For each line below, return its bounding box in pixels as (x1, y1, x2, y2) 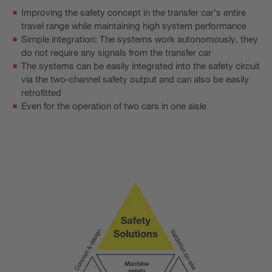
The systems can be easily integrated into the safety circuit (21, 60, 260, 72)
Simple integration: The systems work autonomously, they (21, 33, 258, 45)
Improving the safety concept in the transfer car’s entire (21, 7, 246, 18)
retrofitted (21, 87, 61, 98)
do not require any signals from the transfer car (21, 47, 211, 58)
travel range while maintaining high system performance (21, 20, 246, 32)
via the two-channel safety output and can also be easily (21, 73, 249, 85)
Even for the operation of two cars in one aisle (21, 100, 206, 112)
